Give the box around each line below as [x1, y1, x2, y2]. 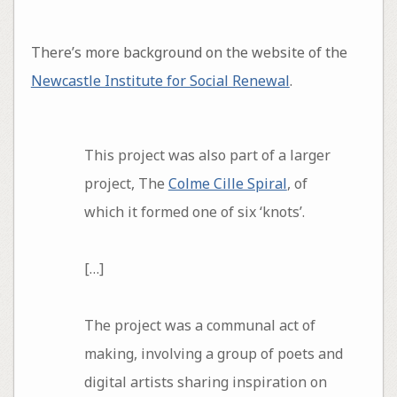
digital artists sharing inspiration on [83, 371, 327, 392]
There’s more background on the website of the [30, 43, 347, 63]
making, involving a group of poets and [83, 343, 343, 363]
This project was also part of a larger [83, 144, 331, 165]
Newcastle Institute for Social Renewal [30, 71, 290, 91]
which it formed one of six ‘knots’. [83, 201, 305, 222]
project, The [83, 173, 168, 193]
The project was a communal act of [83, 315, 315, 335]
